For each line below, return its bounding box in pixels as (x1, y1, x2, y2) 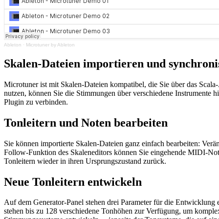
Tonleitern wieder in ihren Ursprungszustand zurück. (4, 156, 166, 165)
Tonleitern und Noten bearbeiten (4, 116, 168, 129)
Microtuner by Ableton (26, 42, 75, 47)
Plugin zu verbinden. (4, 97, 68, 106)
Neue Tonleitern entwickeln (4, 175, 142, 188)
